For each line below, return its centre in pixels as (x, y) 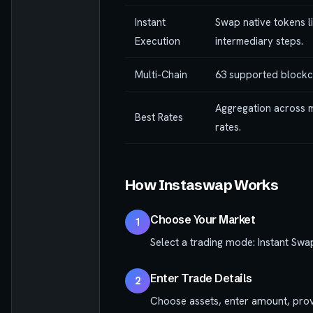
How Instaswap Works (202, 184)
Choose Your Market (203, 219)
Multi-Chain (161, 74)
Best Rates (159, 117)
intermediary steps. (259, 41)
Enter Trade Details (201, 278)
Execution (158, 41)
